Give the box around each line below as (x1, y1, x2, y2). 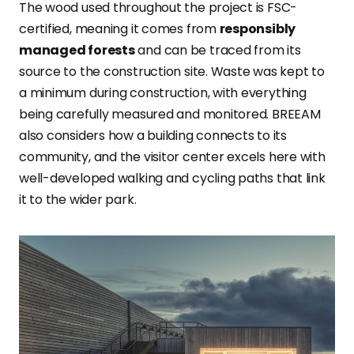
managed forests (19, 41, 135, 60)
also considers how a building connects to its (19, 126, 287, 145)
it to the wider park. (19, 190, 137, 209)
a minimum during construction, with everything (19, 84, 307, 103)
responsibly (219, 20, 296, 39)
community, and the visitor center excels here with (19, 148, 326, 167)
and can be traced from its (134, 41, 301, 60)
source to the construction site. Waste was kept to (19, 62, 325, 81)
